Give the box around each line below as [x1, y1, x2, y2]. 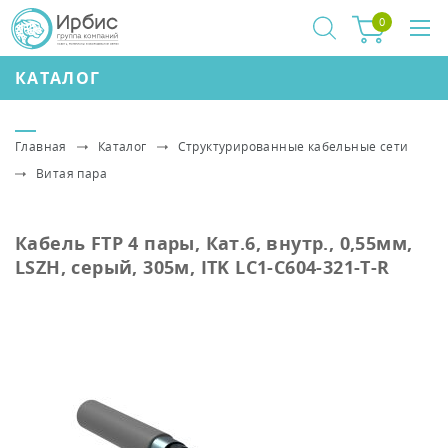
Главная [15, 138, 67, 155]
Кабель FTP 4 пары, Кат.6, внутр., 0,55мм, [15, 231, 413, 255]
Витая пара [36, 165, 107, 182]
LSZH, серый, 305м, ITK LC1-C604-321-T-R [15, 255, 390, 279]
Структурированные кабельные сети [177, 138, 409, 155]
